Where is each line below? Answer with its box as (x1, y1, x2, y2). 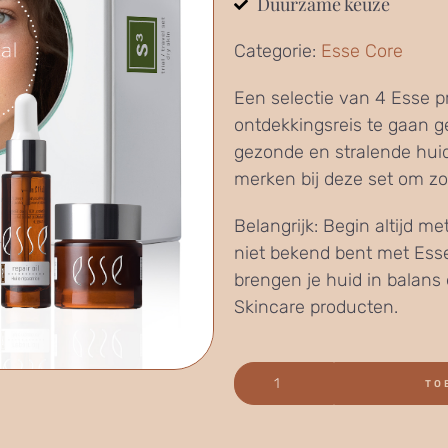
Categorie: (234, 40, 321, 62)
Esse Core (321, 40, 403, 62)
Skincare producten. (234, 296, 398, 319)
